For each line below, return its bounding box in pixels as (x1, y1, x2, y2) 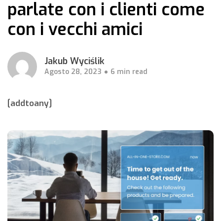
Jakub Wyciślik (44, 55, 105, 67)
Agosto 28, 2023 (44, 67, 102, 76)
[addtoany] (7, 98, 52, 109)
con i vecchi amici (7, 18, 143, 40)
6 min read (110, 67, 147, 76)
